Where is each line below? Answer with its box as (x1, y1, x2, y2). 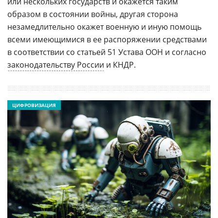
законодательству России (7, 59, 104, 70)
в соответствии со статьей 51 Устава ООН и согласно (7, 46, 206, 57)
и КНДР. (104, 59, 136, 70)
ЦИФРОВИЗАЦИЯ (12, 101, 56, 109)
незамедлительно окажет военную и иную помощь (7, 21, 201, 32)
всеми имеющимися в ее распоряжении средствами (7, 34, 207, 45)
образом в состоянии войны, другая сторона (7, 8, 178, 19)
